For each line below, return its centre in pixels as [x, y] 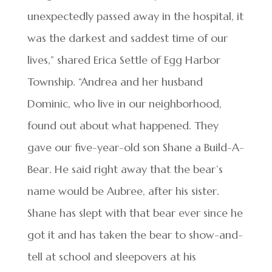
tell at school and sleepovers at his [111, 257]
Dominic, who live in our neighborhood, [124, 104]
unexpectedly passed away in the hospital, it [135, 16]
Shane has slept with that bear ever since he [135, 213]
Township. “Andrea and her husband [115, 82]
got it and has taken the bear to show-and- [135, 235]
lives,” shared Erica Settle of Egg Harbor [124, 60]
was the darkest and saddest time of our [127, 38]
